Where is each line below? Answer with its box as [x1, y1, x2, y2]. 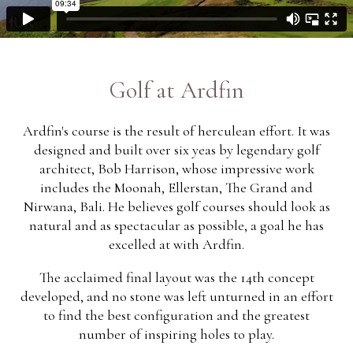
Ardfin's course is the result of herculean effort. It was [23, 122, 330, 139]
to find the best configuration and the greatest [43, 307, 310, 324]
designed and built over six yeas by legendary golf [33, 141, 320, 158]
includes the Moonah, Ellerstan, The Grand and [40, 179, 313, 196]
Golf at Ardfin [109, 76, 244, 105]
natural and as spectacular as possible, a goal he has [29, 217, 324, 234]
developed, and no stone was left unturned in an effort [20, 288, 333, 305]
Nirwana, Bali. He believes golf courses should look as [23, 198, 330, 215]
